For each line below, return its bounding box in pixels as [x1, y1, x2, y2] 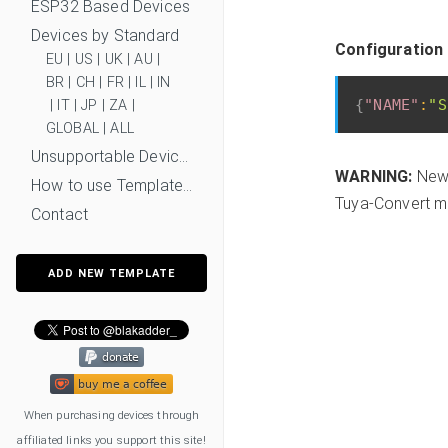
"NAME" [364, 95, 420, 113]
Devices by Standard [31, 25, 180, 45]
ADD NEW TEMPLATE [48, 266, 176, 280]
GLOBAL [46, 119, 99, 137]
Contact [31, 204, 89, 224]
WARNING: [335, 166, 413, 186]
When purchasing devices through [23, 408, 200, 422]
